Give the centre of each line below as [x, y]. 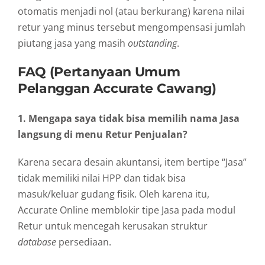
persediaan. [84, 242]
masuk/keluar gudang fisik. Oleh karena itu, [114, 194]
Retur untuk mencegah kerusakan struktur [113, 226]
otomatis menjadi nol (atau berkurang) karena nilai [131, 11]
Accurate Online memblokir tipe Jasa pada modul [127, 210]
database [37, 242]
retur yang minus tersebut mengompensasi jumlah [132, 27]
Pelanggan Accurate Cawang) [117, 88]
